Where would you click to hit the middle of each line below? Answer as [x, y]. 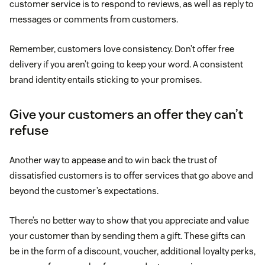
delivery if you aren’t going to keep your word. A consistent [126, 64]
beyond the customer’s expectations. [84, 191]
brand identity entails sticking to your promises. [106, 80]
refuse [29, 130]
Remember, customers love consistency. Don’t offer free [122, 49]
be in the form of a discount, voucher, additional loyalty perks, [132, 251]
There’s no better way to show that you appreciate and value [129, 221]
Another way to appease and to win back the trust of [113, 160]
